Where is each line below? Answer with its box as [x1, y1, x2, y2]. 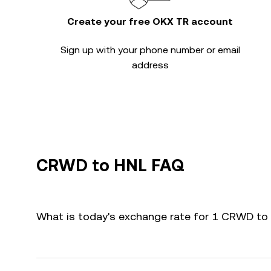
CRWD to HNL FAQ [36, 155, 184, 175]
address [131, 59, 169, 71]
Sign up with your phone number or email [60, 44, 240, 56]
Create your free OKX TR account [67, 16, 233, 27]
